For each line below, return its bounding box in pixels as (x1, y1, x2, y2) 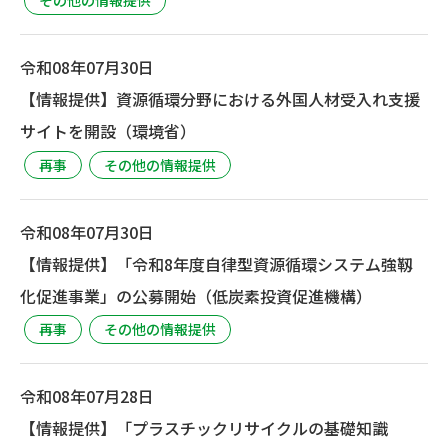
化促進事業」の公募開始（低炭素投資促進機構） (20, 283, 372, 308)
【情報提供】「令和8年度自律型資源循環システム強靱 (20, 251, 413, 276)
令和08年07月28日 (20, 384, 154, 409)
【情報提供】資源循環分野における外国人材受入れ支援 (20, 87, 420, 112)
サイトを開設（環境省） (20, 119, 196, 144)
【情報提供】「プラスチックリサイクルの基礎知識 (20, 416, 388, 441)
